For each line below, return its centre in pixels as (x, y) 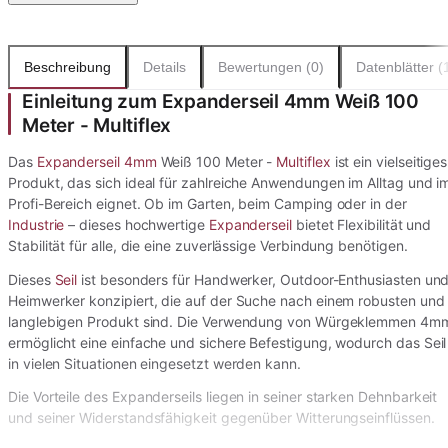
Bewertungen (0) (271, 67)
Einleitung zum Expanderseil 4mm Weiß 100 (220, 101)
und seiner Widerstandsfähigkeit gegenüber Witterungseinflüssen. (221, 418)
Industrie (36, 225)
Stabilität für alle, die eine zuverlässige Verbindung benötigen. (208, 246)
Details (164, 67)
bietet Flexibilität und (361, 225)
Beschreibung (67, 67)
